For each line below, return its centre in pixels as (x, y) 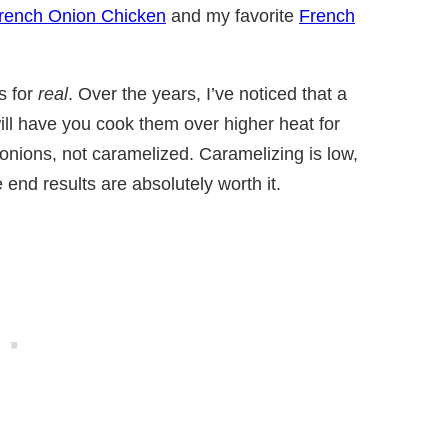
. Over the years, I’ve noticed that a (207, 93)
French (327, 16)
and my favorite (232, 16)
